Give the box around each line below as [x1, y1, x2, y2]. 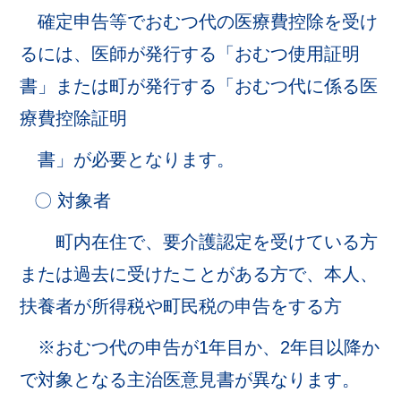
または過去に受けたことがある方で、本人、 [20, 264, 379, 284]
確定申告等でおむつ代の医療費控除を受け [20, 12, 379, 31]
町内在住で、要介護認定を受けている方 [20, 232, 379, 252]
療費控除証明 [20, 108, 128, 128]
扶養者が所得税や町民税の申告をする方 [20, 296, 343, 316]
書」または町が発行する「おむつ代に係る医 [20, 76, 379, 96]
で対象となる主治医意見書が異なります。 [20, 370, 361, 389]
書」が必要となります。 [20, 149, 235, 169]
